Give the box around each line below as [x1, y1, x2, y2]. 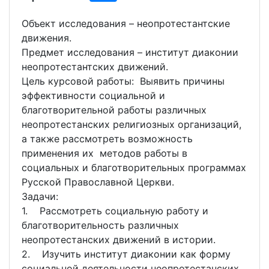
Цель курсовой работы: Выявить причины [22, 75, 225, 88]
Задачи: [22, 190, 58, 203]
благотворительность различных [22, 219, 179, 232]
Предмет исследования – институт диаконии [22, 46, 238, 59]
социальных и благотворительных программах [22, 162, 246, 174]
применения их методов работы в [22, 147, 187, 160]
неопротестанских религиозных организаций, [22, 118, 241, 131]
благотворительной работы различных [22, 104, 207, 116]
